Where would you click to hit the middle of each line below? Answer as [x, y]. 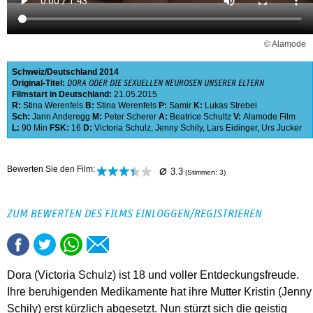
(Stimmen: [202, 173]
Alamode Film [269, 117]
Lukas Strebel [231, 106]
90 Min [35, 128]
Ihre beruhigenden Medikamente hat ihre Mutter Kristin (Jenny [159, 292]
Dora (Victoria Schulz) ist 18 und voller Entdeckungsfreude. [153, 275]
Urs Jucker [282, 128]
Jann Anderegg [61, 117]
